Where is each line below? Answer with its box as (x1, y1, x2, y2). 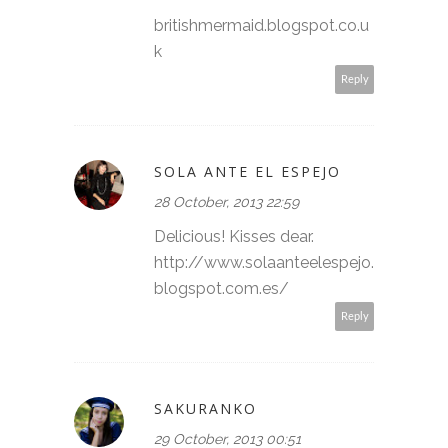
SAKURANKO (154, 398, 257, 418)
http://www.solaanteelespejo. (154, 252, 374, 272)
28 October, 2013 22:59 (154, 193, 299, 210)
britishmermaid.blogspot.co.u (154, 15, 369, 35)
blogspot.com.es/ (154, 278, 289, 298)
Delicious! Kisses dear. (154, 226, 314, 246)
